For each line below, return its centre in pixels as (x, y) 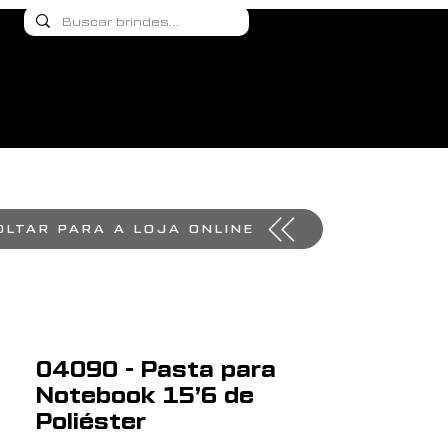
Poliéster (91, 422)
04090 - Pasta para (156, 370)
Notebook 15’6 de (145, 396)
